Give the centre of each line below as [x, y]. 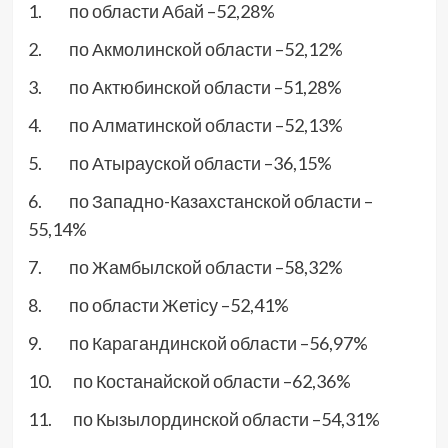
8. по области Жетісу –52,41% [158, 305]
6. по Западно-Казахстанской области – [200, 201]
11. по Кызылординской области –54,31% [203, 419]
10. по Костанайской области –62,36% [189, 381]
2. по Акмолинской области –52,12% [185, 49]
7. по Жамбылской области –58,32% [185, 267]
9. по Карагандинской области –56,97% [197, 343]
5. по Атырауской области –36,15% [179, 163]
